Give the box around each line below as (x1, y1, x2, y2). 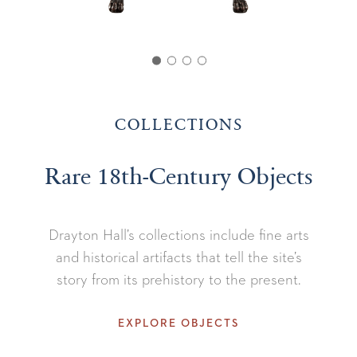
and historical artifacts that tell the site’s (55, 247, 302, 267)
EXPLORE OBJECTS (118, 316, 239, 331)
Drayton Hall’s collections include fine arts (48, 225, 309, 245)
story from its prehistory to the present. (57, 269, 300, 289)
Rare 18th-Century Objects (44, 162, 313, 191)
